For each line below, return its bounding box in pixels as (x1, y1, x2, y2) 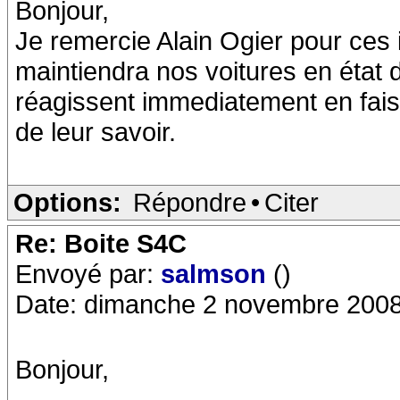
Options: (13, 187, 121, 217)
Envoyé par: (15, 259, 161, 288)
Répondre (133, 187, 246, 217)
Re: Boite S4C (15, 229, 187, 258)
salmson (161, 259, 273, 288)
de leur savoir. (15, 117, 176, 146)
